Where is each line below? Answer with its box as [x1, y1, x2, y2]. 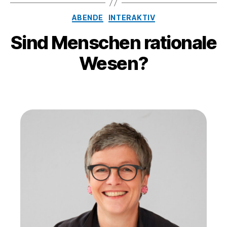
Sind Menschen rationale [10, 31, 217, 54]
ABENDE [71, 13, 103, 22]
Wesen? [79, 52, 148, 75]
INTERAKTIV [108, 13, 156, 22]
